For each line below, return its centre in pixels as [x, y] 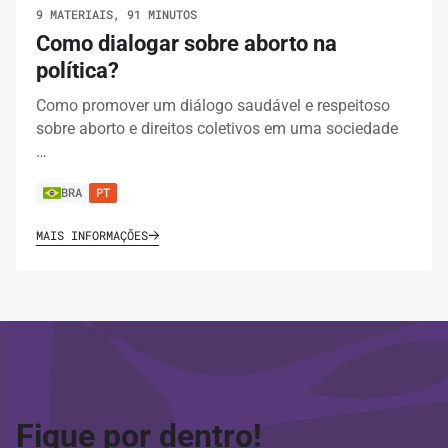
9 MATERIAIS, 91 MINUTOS [116, 13]
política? [77, 70]
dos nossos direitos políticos [174, 23]
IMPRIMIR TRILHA [224, 101]
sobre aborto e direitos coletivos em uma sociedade [217, 128]
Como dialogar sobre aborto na [186, 43]
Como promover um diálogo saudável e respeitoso [213, 105]
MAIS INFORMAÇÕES [92, 234]
